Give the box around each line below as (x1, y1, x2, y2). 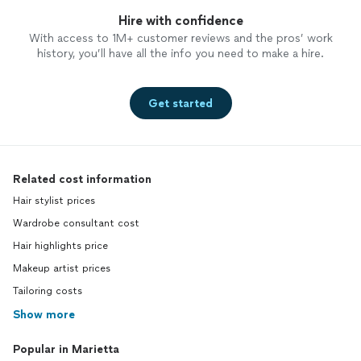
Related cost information (13, 172, 151, 187)
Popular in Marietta (13, 342, 119, 357)
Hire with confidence (118, 13, 243, 29)
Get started (148, 96, 213, 110)
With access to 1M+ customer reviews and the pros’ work (28, 31, 333, 46)
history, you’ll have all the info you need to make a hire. (37, 47, 324, 61)
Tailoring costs (13, 285, 82, 297)
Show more (13, 308, 75, 322)
